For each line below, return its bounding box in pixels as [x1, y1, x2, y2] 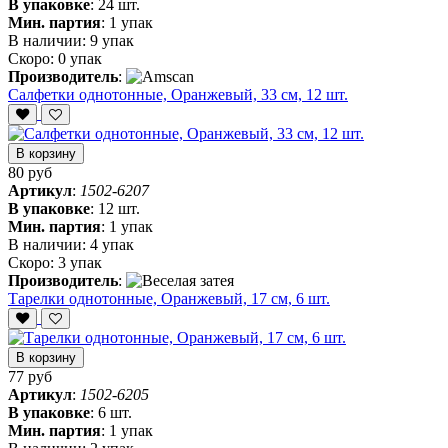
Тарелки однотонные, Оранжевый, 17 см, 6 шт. [8, 290, 330, 308]
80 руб [8, 164, 52, 182]
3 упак [58, 254, 102, 272]
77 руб [8, 368, 52, 386]
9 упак [90, 32, 134, 50]
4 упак [90, 236, 134, 254]
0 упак [58, 50, 102, 68]
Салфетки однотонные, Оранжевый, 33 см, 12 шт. [8, 86, 348, 104]
